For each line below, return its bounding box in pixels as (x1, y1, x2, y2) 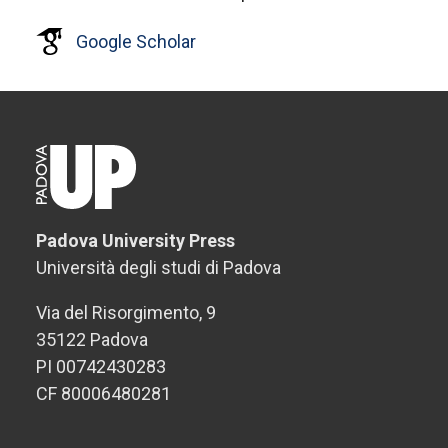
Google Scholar (76, 31, 196, 52)
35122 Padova (36, 329, 148, 350)
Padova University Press (36, 230, 235, 251)
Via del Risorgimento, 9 (36, 302, 216, 323)
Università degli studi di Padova (36, 257, 281, 278)
